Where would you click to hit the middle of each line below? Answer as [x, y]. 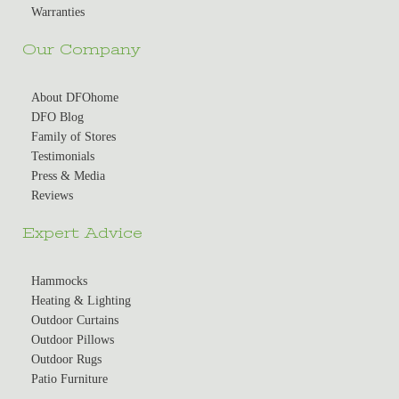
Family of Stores [74, 137]
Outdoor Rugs [67, 360]
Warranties [58, 12]
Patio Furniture [70, 379]
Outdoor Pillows [73, 340]
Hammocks [60, 281]
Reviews [53, 196]
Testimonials [63, 157]
